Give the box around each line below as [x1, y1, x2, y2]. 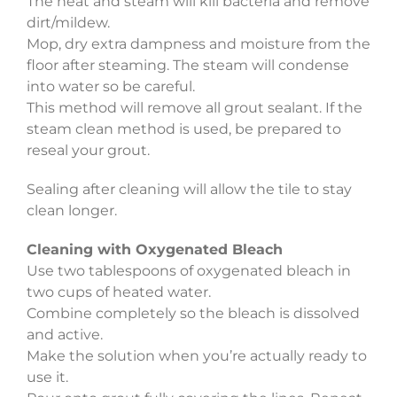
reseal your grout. [26, 142, 150, 160]
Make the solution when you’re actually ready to [26, 347, 367, 365]
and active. [26, 326, 103, 344]
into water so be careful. [26, 78, 195, 96]
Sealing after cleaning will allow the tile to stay [26, 181, 352, 198]
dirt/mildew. [26, 14, 110, 32]
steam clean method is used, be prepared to [26, 121, 341, 138]
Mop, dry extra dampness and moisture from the [26, 35, 370, 53]
